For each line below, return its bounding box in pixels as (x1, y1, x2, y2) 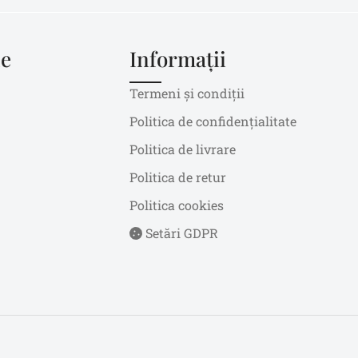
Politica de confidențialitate (129, 113, 296, 130)
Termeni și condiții (129, 85, 245, 102)
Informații (129, 45, 226, 74)
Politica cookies (129, 197, 224, 214)
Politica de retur (129, 169, 226, 186)
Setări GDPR (141, 225, 218, 242)
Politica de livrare (129, 141, 236, 158)
